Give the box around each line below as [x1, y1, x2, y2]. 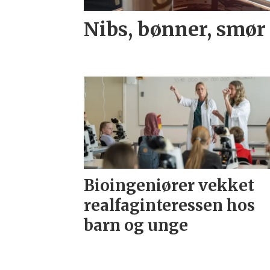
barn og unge [84, 215, 189, 236]
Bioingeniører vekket [84, 175, 255, 196]
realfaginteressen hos [84, 195, 256, 216]
